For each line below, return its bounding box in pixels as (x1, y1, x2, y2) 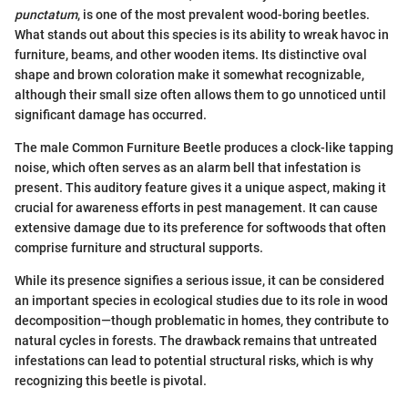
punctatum (15, 7, 77, 23)
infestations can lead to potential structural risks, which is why (15, 353, 373, 369)
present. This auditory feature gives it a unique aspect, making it (15, 180, 386, 196)
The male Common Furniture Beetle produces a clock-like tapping (15, 140, 393, 156)
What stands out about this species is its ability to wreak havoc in (15, 27, 389, 43)
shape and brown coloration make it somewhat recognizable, (15, 67, 364, 83)
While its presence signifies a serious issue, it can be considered (15, 273, 384, 289)
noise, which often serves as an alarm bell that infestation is (15, 160, 361, 176)
